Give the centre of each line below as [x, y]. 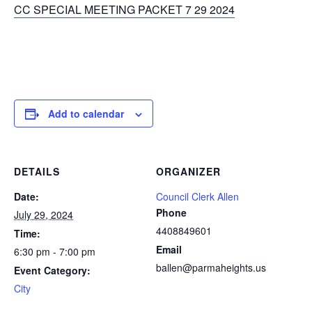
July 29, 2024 [44, 214]
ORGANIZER [188, 171]
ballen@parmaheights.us [211, 267]
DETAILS [37, 171]
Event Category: [52, 270]
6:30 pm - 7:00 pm [55, 251]
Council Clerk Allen [197, 196]
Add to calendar [86, 113]
